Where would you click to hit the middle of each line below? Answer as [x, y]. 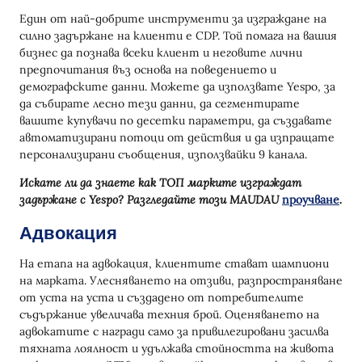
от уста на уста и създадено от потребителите [162, 297]
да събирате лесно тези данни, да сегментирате [160, 103]
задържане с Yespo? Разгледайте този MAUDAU [151, 200]
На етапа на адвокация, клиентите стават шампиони [174, 263]
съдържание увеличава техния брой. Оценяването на [169, 314]
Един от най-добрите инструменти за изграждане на [173, 19]
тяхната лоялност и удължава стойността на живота [177, 348]
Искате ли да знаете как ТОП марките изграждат [160, 183]
